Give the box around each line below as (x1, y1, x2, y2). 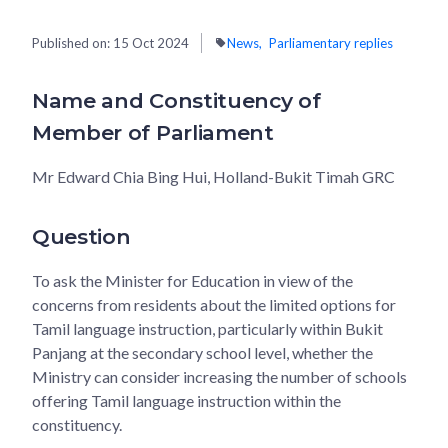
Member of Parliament (32, 119, 274, 145)
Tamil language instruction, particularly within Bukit (32, 318, 383, 338)
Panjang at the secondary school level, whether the (32, 342, 373, 362)
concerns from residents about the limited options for (32, 294, 396, 314)
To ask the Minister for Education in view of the (32, 270, 353, 290)
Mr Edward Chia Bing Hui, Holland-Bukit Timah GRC (32, 166, 395, 186)
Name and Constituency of (32, 87, 321, 113)
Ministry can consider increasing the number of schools (32, 366, 407, 386)
